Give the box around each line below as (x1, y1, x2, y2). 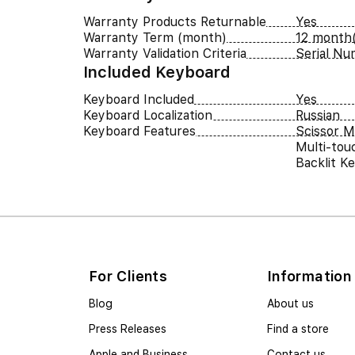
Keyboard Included (82, 92, 194, 108)
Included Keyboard (82, 63, 231, 82)
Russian (296, 108, 340, 124)
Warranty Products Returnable (82, 14, 266, 30)
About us (267, 297, 314, 311)
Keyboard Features (82, 124, 196, 139)
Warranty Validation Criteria (82, 46, 246, 62)
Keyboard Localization (82, 108, 212, 124)
